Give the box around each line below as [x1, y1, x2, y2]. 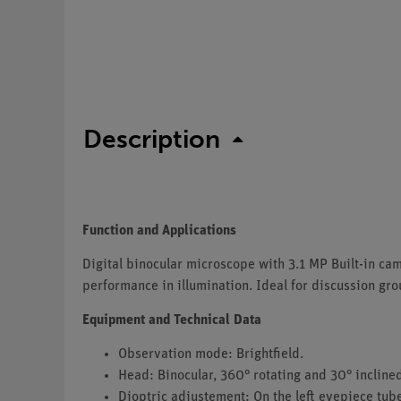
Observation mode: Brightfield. [118, 346, 303, 362]
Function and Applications [82, 223, 236, 238]
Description [83, 124, 220, 154]
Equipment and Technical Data [82, 312, 261, 328]
